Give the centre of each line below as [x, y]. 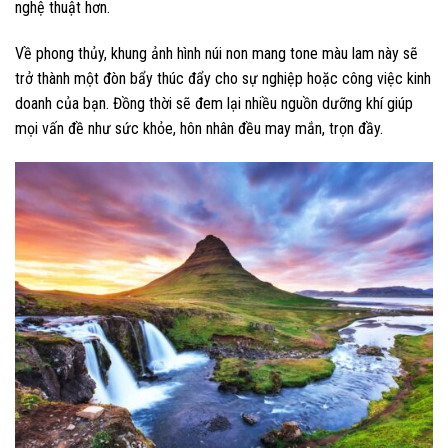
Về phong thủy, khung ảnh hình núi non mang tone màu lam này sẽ [216, 54]
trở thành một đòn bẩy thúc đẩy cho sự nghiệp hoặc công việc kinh [223, 79]
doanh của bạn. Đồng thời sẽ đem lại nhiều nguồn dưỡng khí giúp [214, 104]
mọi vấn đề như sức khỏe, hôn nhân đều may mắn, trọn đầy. [199, 129]
